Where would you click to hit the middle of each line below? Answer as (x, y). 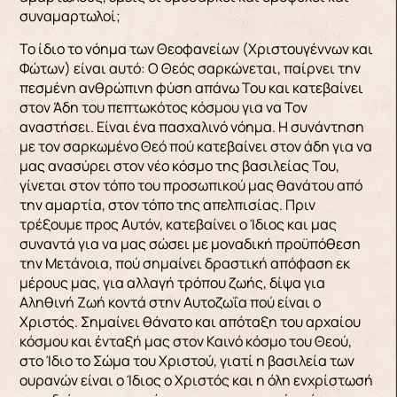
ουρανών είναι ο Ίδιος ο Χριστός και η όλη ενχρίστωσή (196, 380)
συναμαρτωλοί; (70, 16)
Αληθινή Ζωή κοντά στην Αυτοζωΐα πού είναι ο (170, 302)
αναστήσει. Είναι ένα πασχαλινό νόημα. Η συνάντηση (191, 126)
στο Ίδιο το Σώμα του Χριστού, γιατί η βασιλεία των (187, 360)
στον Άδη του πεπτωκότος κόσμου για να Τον (163, 107)
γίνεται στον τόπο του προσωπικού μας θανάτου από (191, 185)
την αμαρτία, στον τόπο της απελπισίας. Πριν (167, 204)
